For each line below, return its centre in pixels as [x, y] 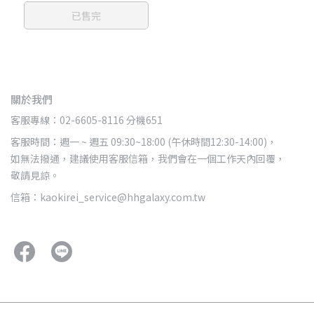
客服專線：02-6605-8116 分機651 [87, 120]
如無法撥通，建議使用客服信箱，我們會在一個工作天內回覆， [148, 159]
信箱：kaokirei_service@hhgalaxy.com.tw [108, 197]
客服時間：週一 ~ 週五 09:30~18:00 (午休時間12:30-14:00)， [144, 142]
